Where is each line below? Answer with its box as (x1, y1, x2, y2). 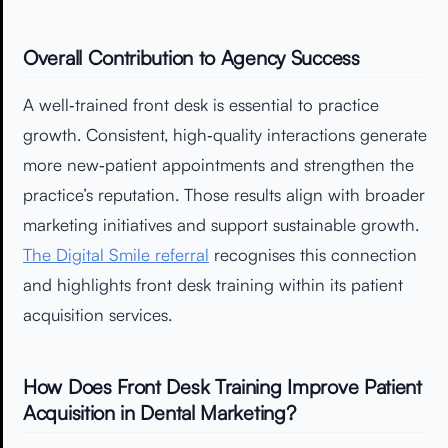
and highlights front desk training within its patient (23, 273, 403, 295)
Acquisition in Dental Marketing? (23, 399, 296, 425)
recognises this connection (209, 243, 417, 265)
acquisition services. (23, 303, 172, 325)
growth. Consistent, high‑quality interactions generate (23, 123, 427, 145)
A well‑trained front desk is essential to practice (23, 93, 379, 115)
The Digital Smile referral (23, 243, 209, 265)
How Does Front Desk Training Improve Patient (23, 373, 422, 399)
